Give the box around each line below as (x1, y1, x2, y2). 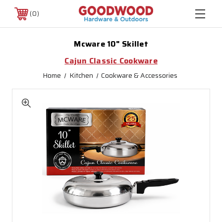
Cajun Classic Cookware (64, 55, 158, 67)
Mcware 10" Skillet (74, 38, 148, 50)
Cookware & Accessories (101, 70, 177, 81)
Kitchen (69, 70, 93, 81)
